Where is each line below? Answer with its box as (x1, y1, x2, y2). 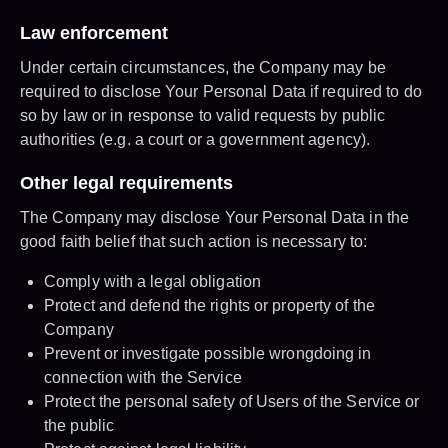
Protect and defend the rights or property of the (44, 297, 375, 315)
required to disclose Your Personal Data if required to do (20, 83, 422, 101)
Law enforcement (20, 23, 168, 44)
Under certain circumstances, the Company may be (20, 59, 386, 77)
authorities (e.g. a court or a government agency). (20, 131, 371, 149)
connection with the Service (44, 369, 242, 387)
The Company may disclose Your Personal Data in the (20, 209, 410, 227)
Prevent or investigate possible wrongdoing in (44, 345, 372, 363)
